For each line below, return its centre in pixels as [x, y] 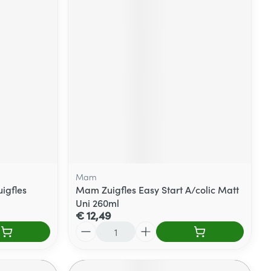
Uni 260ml [98, 202]
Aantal [90, 227]
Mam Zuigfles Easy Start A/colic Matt [158, 189]
